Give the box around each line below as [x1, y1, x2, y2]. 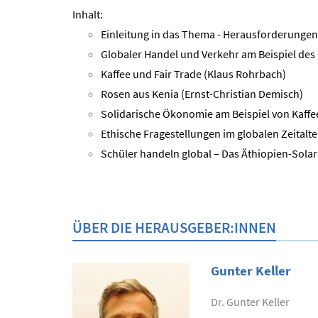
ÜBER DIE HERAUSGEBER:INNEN [72, 218, 276, 237]
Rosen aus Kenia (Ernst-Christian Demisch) [101, 87, 303, 101]
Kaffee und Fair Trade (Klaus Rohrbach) [101, 67, 290, 81]
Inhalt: [72, 7, 103, 21]
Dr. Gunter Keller [211, 295, 290, 309]
